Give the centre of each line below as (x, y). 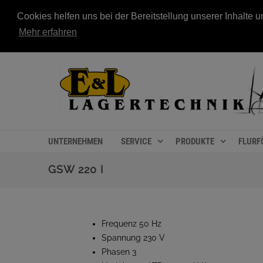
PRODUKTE (195, 141)
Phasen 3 (119, 252)
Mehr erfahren (48, 32)
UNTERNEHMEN (75, 141)
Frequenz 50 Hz (131, 224)
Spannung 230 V (133, 238)
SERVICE (136, 141)
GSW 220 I (76, 169)
